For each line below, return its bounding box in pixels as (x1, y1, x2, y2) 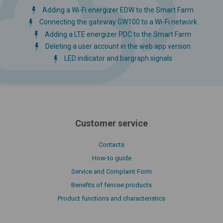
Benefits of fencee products (71, 181, 152, 189)
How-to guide (92, 154, 131, 162)
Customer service (75, 117, 148, 128)
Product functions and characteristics (58, 194, 165, 202)
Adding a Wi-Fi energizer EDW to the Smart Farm (42, 6, 194, 14)
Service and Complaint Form (71, 167, 152, 175)
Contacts (99, 140, 124, 148)
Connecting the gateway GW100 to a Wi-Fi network (39, 18, 197, 26)
